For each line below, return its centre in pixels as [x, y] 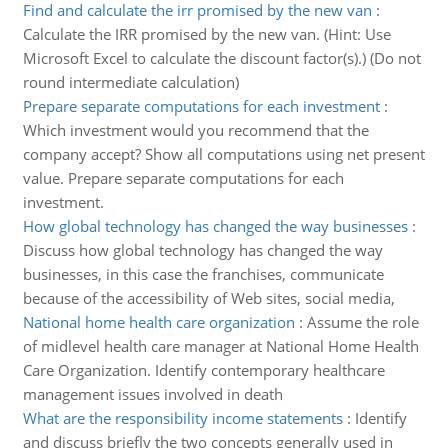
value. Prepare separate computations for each [183, 178]
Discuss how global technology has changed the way [202, 250]
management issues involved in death [152, 394]
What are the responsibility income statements [182, 418]
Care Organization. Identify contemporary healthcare [203, 370]
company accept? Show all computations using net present [223, 154]
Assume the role [362, 322]
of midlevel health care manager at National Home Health [220, 346]
